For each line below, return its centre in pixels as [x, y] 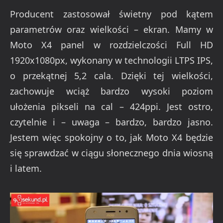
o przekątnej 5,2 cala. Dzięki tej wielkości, [111, 75]
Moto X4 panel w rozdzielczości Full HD [111, 45]
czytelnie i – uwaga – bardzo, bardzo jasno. [111, 122]
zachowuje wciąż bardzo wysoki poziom [111, 91]
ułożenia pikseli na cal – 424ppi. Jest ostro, [111, 106]
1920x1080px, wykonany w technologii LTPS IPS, [111, 60]
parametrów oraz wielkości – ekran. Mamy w [111, 29]
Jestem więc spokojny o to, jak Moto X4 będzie [111, 137]
